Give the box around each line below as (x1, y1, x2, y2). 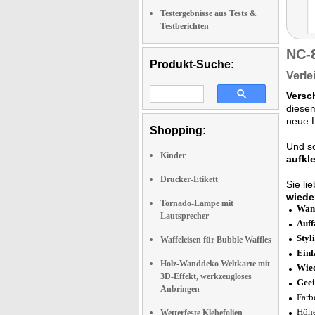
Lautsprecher (160, 211, 209, 221)
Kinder (160, 150, 186, 160)
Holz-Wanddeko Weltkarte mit (160, 259, 270, 269)
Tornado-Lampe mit (160, 198, 233, 208)
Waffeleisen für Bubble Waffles (160, 235, 271, 245)
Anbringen (160, 284, 200, 294)
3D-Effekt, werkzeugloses (160, 271, 252, 281)
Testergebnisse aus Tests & (160, 8, 257, 18)
